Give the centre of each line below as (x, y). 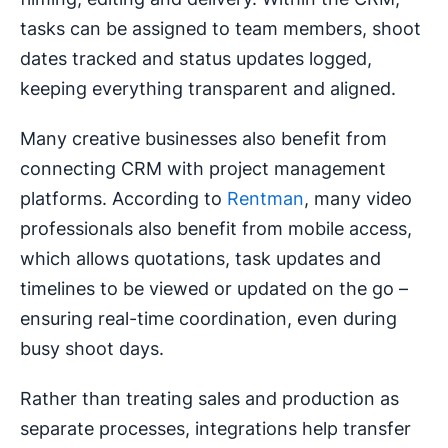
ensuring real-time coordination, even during (208, 319)
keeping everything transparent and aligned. (208, 89)
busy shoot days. (92, 349)
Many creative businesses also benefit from (203, 139)
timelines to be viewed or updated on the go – (214, 289)
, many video (358, 199)
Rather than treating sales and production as (209, 399)
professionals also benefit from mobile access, (216, 229)
